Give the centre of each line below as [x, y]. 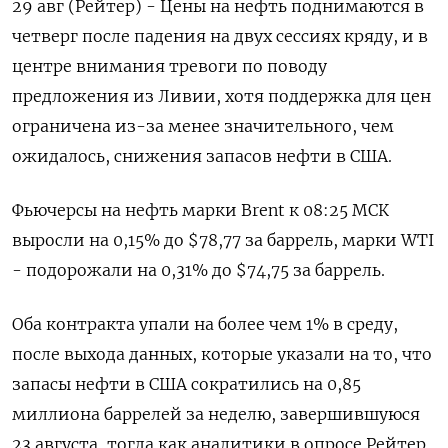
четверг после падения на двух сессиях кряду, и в [220, 35]
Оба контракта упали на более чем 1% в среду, [205, 323]
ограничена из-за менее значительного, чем [203, 125]
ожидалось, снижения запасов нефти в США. [202, 155]
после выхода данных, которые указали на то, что [222, 353]
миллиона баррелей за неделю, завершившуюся [216, 413]
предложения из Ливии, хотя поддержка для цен [221, 95]
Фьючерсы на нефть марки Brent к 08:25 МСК [200, 209]
